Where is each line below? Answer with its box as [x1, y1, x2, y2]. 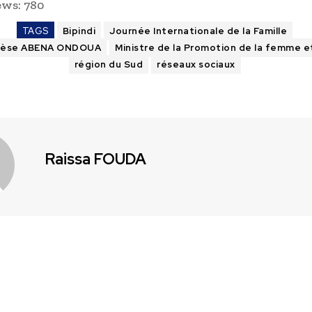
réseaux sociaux [157, 58, 235, 71]
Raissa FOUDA [45, 149, 146, 170]
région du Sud [74, 58, 143, 71]
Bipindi [62, 25, 96, 38]
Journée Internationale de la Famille [109, 25, 288, 38]
